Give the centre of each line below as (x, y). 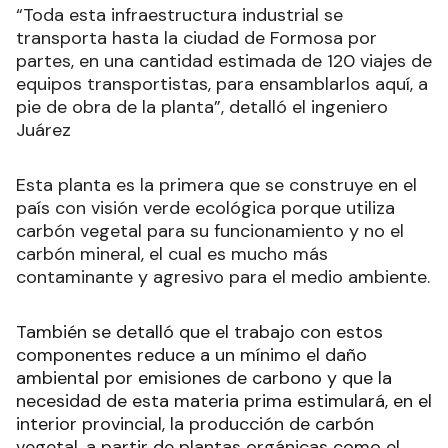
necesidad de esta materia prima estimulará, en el (224, 400)
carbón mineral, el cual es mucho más (172, 253)
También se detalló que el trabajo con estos (199, 331)
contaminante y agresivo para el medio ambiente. (223, 276)
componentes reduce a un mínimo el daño (191, 354)
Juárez (43, 129)
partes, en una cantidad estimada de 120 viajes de (224, 60)
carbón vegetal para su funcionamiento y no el (210, 230)
